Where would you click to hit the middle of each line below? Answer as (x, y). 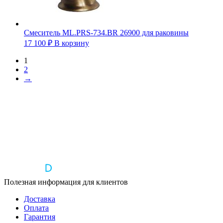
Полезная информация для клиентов (66, 182)
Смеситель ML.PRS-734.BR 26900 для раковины (106, 32)
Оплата (36, 208)
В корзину (72, 43)
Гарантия (40, 217)
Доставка (40, 199)
